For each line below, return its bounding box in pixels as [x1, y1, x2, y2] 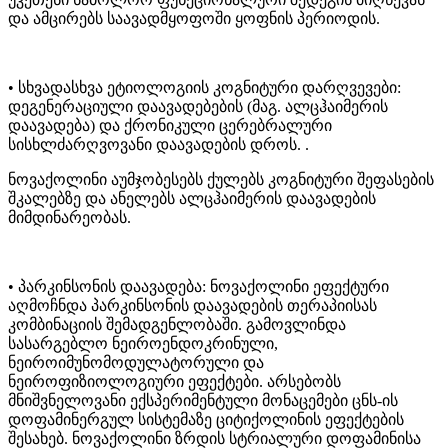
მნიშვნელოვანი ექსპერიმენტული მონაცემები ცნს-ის [8, 391, 398, 409]
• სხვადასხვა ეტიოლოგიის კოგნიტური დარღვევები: [8, 78, 401, 96]
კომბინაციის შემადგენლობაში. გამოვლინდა [8, 315, 346, 333]
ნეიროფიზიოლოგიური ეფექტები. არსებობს [8, 372, 341, 390]
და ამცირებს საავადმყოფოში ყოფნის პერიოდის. [8, 9, 380, 27]
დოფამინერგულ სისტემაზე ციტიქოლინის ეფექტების [8, 410, 404, 428]
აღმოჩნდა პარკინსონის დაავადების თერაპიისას [8, 296, 377, 314]
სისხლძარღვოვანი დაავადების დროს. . [8, 135, 313, 153]
